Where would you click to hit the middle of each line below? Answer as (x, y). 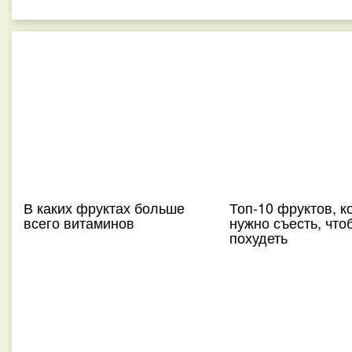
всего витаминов (79, 222)
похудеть (258, 237)
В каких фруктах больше (104, 207)
